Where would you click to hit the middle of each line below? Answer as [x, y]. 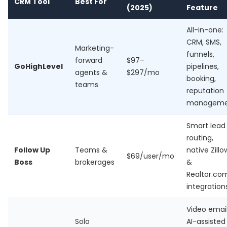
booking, [201, 79]
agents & [91, 72]
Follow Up [32, 150]
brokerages [95, 162]
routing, [200, 138]
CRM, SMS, [204, 42]
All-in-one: [205, 30]
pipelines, [203, 66]
